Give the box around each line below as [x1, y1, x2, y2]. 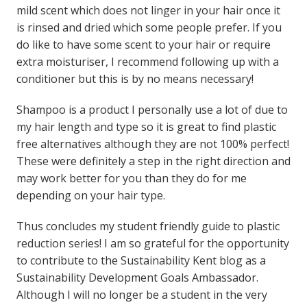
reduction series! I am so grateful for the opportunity [16, 235, 289, 251]
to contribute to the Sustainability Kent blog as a [16, 252, 266, 268]
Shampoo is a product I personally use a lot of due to [16, 101, 288, 117]
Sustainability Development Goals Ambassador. [16, 269, 258, 285]
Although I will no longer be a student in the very [16, 286, 267, 302]
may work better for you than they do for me [16, 170, 247, 186]
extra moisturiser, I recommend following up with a [16, 53, 279, 69]
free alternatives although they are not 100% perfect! [16, 136, 289, 151]
